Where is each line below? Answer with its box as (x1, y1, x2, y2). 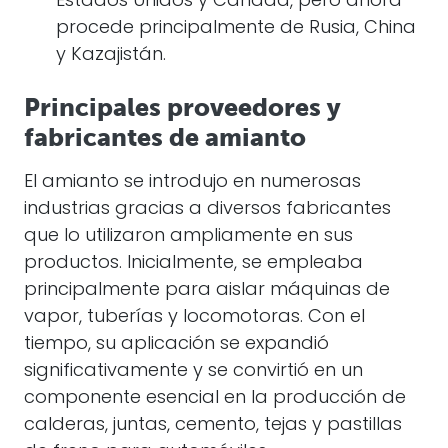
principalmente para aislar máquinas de (24, 281, 390, 300)
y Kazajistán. (56, 46, 166, 65)
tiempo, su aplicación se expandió (24, 335, 329, 354)
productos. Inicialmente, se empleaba (24, 254, 363, 273)
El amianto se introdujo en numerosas (24, 173, 361, 192)
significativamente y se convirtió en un (24, 362, 363, 381)
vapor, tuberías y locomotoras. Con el (24, 308, 365, 327)
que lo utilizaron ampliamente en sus (24, 227, 353, 246)
